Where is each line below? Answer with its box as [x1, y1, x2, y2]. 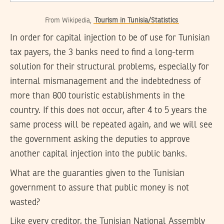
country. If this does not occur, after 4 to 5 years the [10, 106, 207, 115]
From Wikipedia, [45, 17, 93, 24]
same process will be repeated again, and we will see [10, 120, 212, 130]
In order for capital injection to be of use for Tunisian [10, 33, 210, 43]
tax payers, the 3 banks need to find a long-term [10, 48, 194, 57]
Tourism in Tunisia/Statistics [94, 17, 178, 24]
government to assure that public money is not [10, 183, 189, 192]
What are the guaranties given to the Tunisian [10, 168, 184, 178]
